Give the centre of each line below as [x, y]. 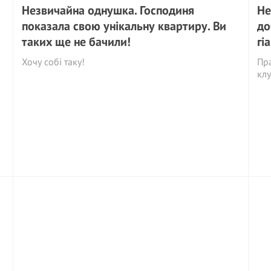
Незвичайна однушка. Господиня [108, 10]
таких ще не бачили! [77, 42]
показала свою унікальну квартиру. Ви [124, 26]
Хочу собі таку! [54, 62]
